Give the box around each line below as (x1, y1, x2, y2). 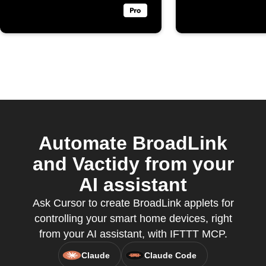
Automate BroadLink (39, 132, 227, 154)
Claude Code (144, 251, 197, 260)
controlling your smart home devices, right (34, 213, 232, 224)
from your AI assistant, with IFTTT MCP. (39, 228, 227, 240)
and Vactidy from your (32, 153, 234, 175)
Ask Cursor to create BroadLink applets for (32, 197, 234, 209)
